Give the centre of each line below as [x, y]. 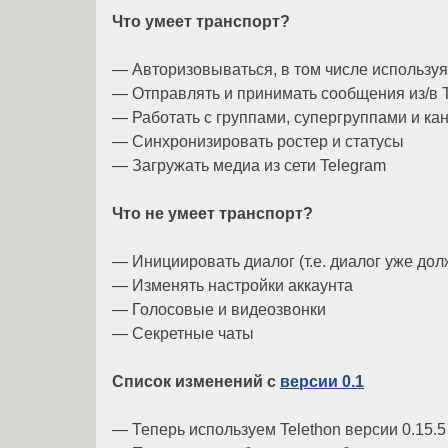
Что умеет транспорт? [201, 21]
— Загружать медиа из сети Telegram [249, 165]
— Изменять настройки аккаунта [232, 285]
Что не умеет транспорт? [212, 213]
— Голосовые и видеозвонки [219, 309]
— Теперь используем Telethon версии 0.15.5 [279, 429]
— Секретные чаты [183, 333]
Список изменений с [196, 381]
